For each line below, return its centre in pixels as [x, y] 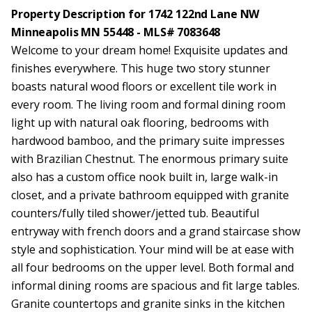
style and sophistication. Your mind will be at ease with [153, 249]
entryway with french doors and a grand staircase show [156, 231]
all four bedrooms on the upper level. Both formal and [153, 267]
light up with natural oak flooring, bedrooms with [140, 123]
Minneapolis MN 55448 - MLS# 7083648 [116, 32]
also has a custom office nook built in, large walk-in [145, 177]
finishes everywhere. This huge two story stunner [141, 68]
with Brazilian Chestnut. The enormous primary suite [150, 159]
